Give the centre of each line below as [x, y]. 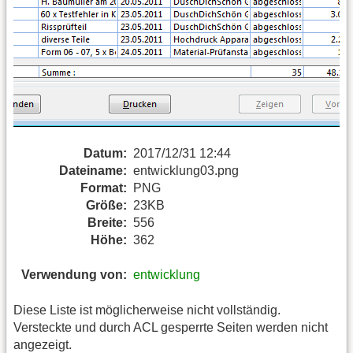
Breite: [107, 222]
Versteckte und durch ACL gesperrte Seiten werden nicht [171, 327]
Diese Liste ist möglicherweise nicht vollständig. [147, 310]
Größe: [106, 205]
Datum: [105, 153]
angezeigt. [43, 344]
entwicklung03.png [186, 170]
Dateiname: [93, 170]
